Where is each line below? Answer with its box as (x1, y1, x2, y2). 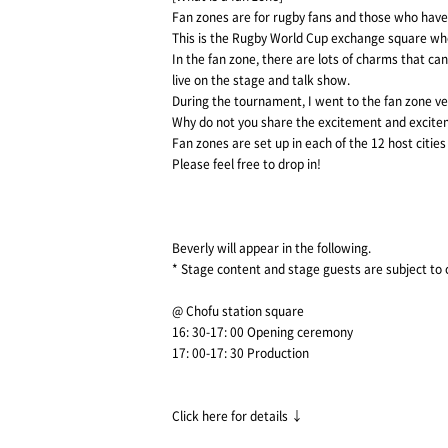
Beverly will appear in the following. (172, 239, 371, 257)
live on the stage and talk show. (172, 71, 350, 89)
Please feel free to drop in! (172, 155, 321, 173)
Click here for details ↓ (172, 407, 303, 425)
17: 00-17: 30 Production (172, 344, 309, 362)
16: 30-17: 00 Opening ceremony (172, 323, 353, 341)
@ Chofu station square (172, 302, 304, 320)
